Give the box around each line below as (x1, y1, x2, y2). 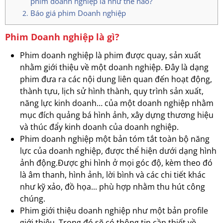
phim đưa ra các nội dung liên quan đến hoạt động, (20, 74, 212, 85)
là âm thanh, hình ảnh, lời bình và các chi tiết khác (20, 169, 206, 180)
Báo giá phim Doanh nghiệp (30, 8, 126, 18)
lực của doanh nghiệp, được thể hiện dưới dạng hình (20, 145, 217, 156)
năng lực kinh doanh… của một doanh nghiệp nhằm (20, 98, 214, 109)
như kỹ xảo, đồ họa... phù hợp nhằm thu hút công (20, 181, 205, 192)
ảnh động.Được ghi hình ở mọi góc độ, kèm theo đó (20, 157, 213, 168)
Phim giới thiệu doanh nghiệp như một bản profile (20, 205, 208, 216)
